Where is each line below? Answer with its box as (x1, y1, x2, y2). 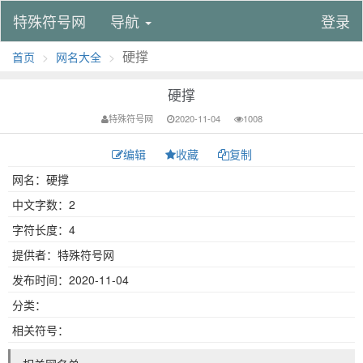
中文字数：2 (12, 196, 75, 212)
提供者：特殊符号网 (12, 246, 114, 263)
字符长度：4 (12, 221, 75, 237)
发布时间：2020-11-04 (12, 271, 129, 288)
